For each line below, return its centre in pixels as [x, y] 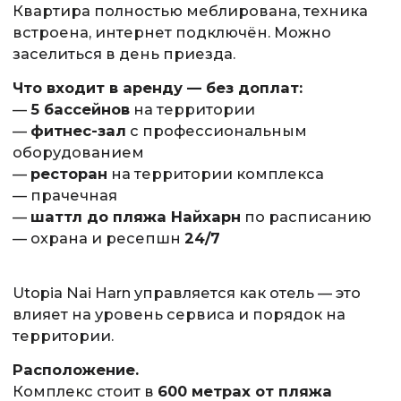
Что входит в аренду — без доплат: [157, 87]
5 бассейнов [80, 109]
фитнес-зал [78, 130]
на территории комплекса [215, 173]
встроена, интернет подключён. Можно [171, 32]
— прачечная [64, 195]
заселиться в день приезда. [124, 53]
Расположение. [75, 369]
